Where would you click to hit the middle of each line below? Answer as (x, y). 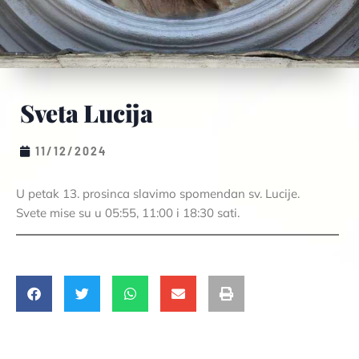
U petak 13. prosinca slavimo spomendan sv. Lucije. (158, 194)
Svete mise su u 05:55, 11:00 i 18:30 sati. (128, 213)
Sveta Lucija (86, 113)
